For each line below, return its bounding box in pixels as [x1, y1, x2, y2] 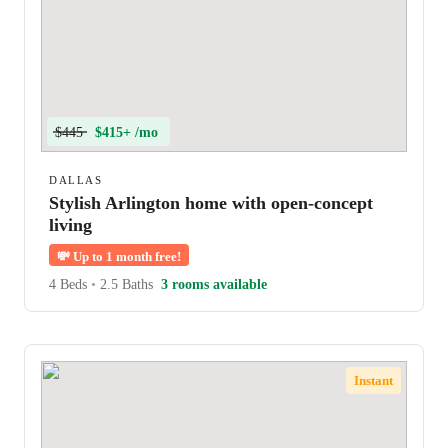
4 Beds [49, 277, 91, 292]
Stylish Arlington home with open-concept [49, 193, 373, 213]
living [49, 215, 92, 235]
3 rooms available [161, 277, 267, 292]
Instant [354, 372, 394, 388]
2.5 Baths [96, 277, 153, 292]
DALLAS [49, 174, 102, 186]
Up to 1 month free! [70, 249, 181, 264]
